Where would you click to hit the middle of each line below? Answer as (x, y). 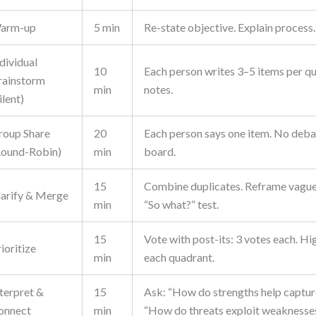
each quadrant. (180, 257)
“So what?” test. (182, 204)
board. (160, 151)
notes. (159, 89)
